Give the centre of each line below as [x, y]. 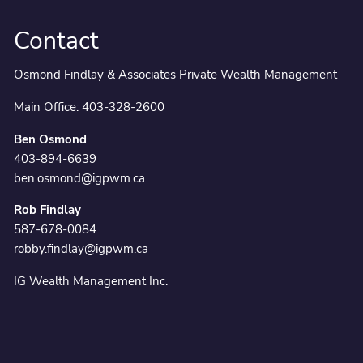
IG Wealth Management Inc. [91, 282]
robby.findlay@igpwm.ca [81, 249]
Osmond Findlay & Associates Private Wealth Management [176, 74]
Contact [57, 41]
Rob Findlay [48, 210]
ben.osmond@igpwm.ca [80, 178]
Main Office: [48, 107]
